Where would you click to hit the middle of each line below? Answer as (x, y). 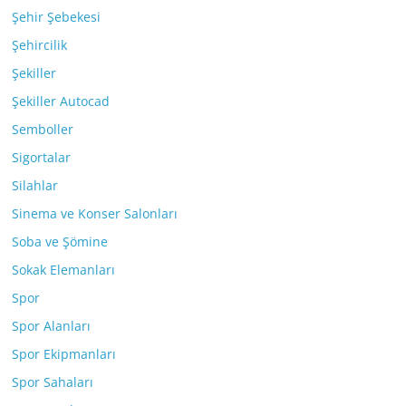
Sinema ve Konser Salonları (95, 214)
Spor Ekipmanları (64, 354)
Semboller (43, 130)
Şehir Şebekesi (57, 17)
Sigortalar (42, 158)
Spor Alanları (52, 326)
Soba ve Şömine (60, 242)
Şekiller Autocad (61, 101)
